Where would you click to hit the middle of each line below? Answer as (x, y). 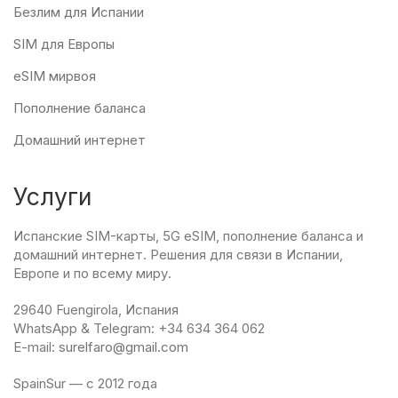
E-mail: (36, 347)
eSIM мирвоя (55, 76)
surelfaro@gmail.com (123, 347)
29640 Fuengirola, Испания (96, 310)
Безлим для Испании (79, 12)
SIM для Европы (64, 44)
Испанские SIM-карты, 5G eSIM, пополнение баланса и (188, 236)
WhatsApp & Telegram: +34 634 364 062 (139, 328)
